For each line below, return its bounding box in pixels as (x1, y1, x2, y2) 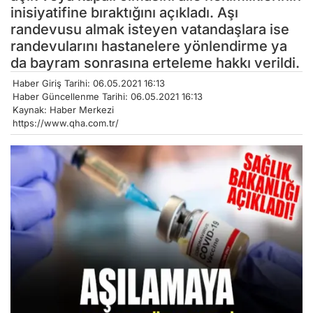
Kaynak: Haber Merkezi (13, 103, 114, 115)
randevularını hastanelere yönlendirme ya (10, 37, 287, 54)
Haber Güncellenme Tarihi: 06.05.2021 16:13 (13, 90, 203, 102)
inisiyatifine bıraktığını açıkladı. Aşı (10, 3, 238, 21)
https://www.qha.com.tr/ (13, 117, 119, 129)
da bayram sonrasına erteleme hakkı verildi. (10, 54, 300, 71)
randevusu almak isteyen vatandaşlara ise (10, 20, 289, 38)
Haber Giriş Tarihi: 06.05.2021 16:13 (13, 77, 165, 89)
